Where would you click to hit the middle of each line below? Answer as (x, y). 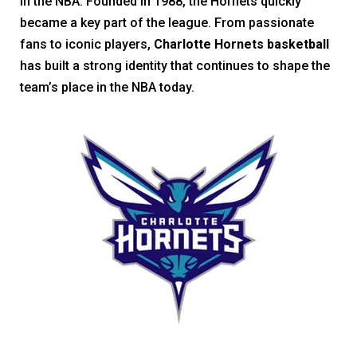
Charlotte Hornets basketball (241, 44)
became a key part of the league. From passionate (167, 22)
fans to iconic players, (87, 44)
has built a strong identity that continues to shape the (175, 65)
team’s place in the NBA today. (107, 87)
